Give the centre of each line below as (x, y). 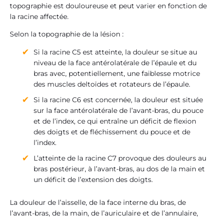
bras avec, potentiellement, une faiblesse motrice (117, 73)
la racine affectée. (39, 16)
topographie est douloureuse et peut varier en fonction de (108, 6)
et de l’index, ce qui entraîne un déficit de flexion (115, 121)
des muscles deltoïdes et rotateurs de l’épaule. (112, 84)
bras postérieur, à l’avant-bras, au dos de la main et (119, 169)
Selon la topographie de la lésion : (67, 34)
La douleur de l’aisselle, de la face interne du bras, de (98, 202)
